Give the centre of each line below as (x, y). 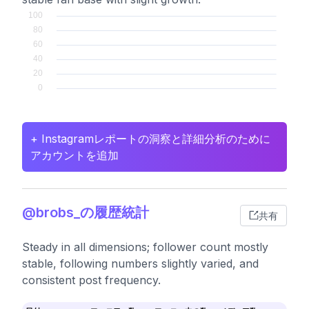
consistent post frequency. (91, 280)
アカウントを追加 (74, 155)
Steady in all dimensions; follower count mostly (145, 247)
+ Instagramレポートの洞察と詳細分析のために (150, 139)
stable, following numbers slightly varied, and (140, 263)
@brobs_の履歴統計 (86, 212)
